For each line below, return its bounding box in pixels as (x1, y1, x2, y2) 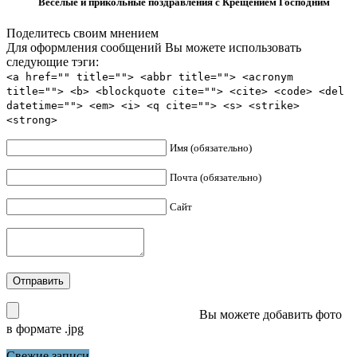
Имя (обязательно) (170, 142, 252, 155)
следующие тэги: (6, 55, 99, 69)
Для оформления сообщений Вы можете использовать (6, 41, 301, 55)
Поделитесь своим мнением (6, 26, 159, 41)
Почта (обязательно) (170, 171, 261, 184)
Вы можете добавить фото (196, 308, 342, 322)
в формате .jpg (6, 322, 84, 336)
